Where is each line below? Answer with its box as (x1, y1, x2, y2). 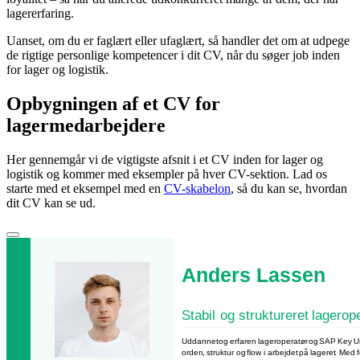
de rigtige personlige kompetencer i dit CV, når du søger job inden (6, 48, 340, 63)
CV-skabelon (164, 182, 231, 196)
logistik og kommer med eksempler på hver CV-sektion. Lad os (6, 167, 327, 182)
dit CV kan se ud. (6, 196, 96, 211)
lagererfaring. (6, 6, 74, 21)
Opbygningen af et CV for (6, 93, 220, 115)
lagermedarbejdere (6, 115, 166, 137)
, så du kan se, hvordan (231, 182, 347, 196)
